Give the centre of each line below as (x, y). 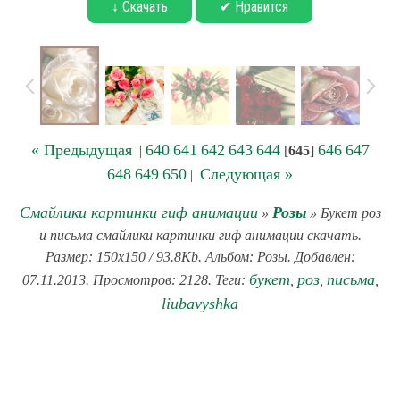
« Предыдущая (81, 150)
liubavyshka (200, 304)
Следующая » (246, 174)
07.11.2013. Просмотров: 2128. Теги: (135, 280)
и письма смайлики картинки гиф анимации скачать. (200, 235)
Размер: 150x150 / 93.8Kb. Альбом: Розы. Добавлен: (200, 257)
